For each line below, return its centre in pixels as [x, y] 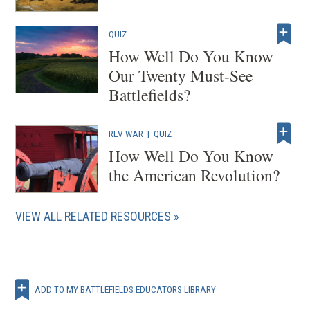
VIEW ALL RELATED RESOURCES [93, 216]
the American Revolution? [194, 175]
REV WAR [126, 133]
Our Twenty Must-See [181, 75]
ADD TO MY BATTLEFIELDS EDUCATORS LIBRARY [126, 290]
